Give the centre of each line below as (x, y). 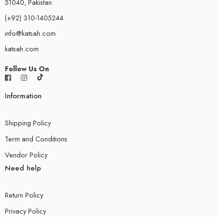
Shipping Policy (28, 123)
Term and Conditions (36, 139)
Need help (23, 168)
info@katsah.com (30, 33)
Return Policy (24, 195)
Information (23, 96)
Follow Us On (27, 69)
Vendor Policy (26, 155)
